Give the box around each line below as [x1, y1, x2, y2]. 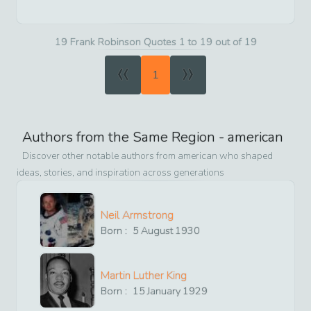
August [141, 223, 174, 237]
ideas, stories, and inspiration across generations [17, 165, 224, 179]
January [147, 283, 181, 298]
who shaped [217, 149, 273, 162]
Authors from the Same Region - [22, 127, 228, 146]
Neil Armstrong [101, 207, 174, 223]
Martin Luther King [101, 267, 187, 283]
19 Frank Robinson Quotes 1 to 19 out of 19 [54, 34, 257, 49]
